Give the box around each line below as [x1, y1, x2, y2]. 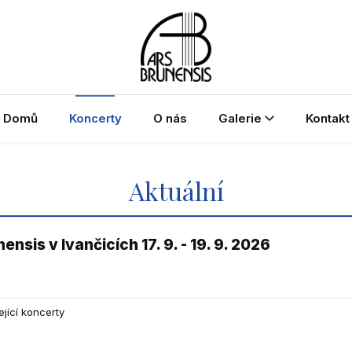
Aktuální [128, 174, 224, 207]
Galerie [218, 111, 262, 126]
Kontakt [305, 111, 350, 126]
